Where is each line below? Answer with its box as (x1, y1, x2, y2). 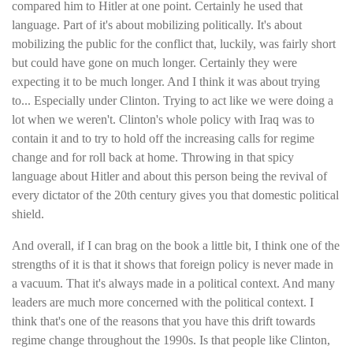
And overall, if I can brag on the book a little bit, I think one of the (12, 239, 340, 253)
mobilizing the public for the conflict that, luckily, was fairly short (12, 37, 336, 51)
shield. (12, 207, 44, 221)
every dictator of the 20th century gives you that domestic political (12, 188, 339, 203)
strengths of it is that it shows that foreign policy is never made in (12, 258, 333, 272)
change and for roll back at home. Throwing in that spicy (12, 150, 294, 165)
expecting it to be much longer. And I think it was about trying (12, 75, 320, 89)
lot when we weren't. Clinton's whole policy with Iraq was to (12, 113, 314, 127)
